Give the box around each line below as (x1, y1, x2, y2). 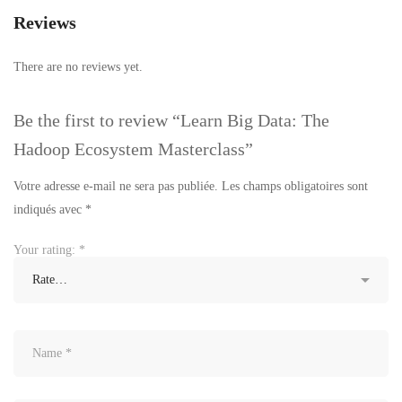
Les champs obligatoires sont (222, 179, 368, 194)
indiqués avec (13, 203, 85, 217)
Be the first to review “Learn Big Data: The (13, 110, 329, 131)
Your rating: (13, 243, 79, 258)
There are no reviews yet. (13, 60, 143, 74)
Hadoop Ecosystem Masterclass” (13, 139, 253, 160)
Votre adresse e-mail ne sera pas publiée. (13, 179, 218, 194)
